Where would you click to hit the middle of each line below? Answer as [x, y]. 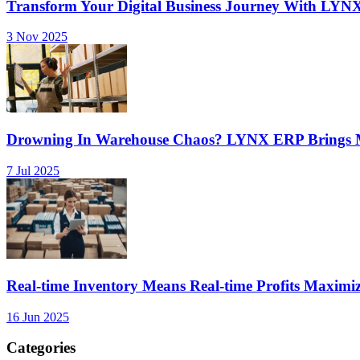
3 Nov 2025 [37, 37]
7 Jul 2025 [33, 170]
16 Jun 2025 [38, 317]
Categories [41, 348]
